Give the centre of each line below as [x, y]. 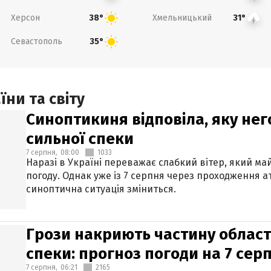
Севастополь [36, 41]
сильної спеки [80, 139]
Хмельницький [182, 18]
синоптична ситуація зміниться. [101, 189]
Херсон [25, 18]
